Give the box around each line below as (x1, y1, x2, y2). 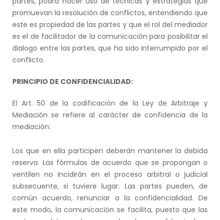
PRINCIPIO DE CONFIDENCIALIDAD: (12, 76, 133, 86)
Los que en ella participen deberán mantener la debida (12, 145, 208, 156)
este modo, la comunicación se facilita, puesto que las (12, 204, 208, 215)
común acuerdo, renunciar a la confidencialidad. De (12, 192, 208, 203)
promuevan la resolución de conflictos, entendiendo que (12, 7, 208, 18)
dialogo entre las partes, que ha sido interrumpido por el (12, 43, 208, 53)
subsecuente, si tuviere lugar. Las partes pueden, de (12, 181, 208, 191)
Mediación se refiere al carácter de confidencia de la (12, 110, 208, 120)
